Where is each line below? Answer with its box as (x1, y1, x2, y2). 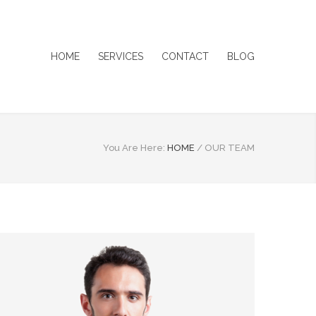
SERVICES (98, 51, 143, 62)
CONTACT (162, 51, 209, 62)
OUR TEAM (205, 142, 255, 153)
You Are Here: (103, 142, 165, 153)
